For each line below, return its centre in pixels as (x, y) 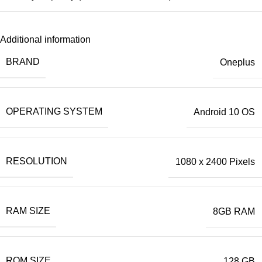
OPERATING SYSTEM (54, 112)
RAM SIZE (28, 211)
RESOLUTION (37, 161)
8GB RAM (234, 211)
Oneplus (237, 62)
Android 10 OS (224, 112)
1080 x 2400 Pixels (215, 161)
